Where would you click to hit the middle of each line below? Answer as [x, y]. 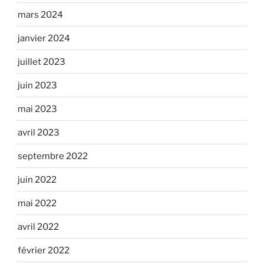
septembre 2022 [53, 156]
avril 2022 [38, 227]
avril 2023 [39, 132]
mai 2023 [37, 109]
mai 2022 [37, 203]
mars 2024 [40, 14]
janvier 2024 [44, 38]
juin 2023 [37, 85]
